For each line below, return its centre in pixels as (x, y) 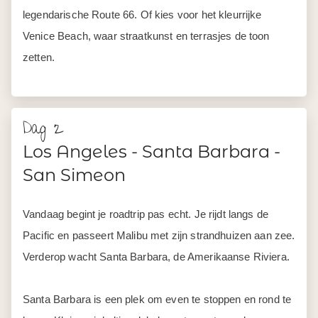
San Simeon (74, 175)
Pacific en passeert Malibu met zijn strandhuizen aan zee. (159, 235)
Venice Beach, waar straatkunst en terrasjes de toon (146, 36)
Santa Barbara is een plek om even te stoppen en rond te (157, 299)
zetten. (39, 57)
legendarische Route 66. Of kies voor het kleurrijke (142, 15)
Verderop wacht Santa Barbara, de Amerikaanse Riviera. (156, 257)
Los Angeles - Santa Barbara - (152, 152)
